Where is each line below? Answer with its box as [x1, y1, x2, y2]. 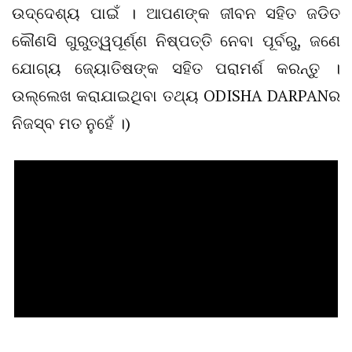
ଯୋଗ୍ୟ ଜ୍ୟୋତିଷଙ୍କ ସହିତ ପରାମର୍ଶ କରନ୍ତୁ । [12, 57, 340, 79]
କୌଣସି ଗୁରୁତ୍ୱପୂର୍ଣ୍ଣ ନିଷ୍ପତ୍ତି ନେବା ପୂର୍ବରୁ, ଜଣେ [12, 30, 340, 52]
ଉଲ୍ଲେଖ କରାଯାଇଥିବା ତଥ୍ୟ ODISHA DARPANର [12, 85, 340, 107]
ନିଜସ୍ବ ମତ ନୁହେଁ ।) [12, 112, 130, 134]
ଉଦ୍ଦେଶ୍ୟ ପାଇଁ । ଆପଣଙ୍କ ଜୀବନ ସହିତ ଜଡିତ [12, 2, 340, 24]
